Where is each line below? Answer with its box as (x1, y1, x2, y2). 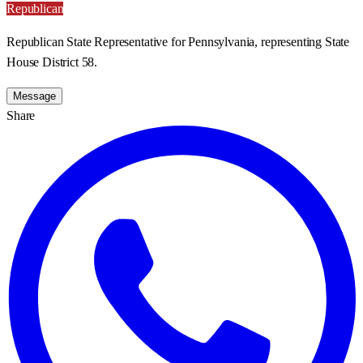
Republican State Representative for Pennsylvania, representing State (6, 34, 350, 49)
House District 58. (6, 54, 98, 69)
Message (13, 89, 56, 102)
